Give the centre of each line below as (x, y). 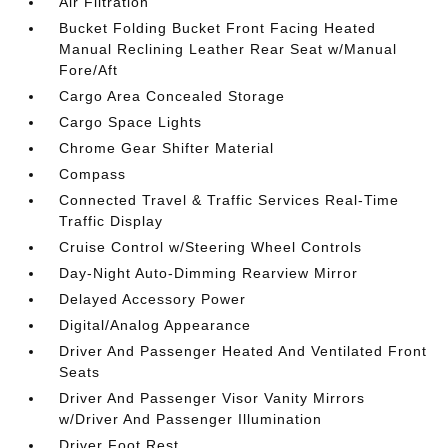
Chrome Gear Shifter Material (167, 148)
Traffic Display (111, 221)
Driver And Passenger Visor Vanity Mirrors (212, 398)
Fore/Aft (89, 70)
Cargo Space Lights (131, 122)
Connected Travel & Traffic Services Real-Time (229, 200)
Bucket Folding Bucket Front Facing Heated (218, 28)
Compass (93, 174)
